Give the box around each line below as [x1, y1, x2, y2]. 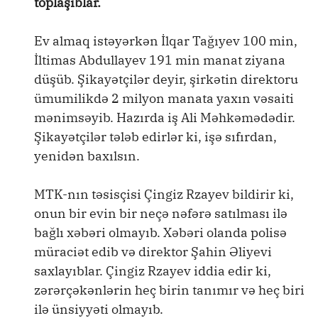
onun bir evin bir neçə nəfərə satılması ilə [34, 205, 287, 221]
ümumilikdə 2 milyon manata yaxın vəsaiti [34, 90, 294, 106]
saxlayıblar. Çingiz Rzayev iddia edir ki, [34, 263, 271, 279]
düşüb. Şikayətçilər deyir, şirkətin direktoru [34, 71, 298, 87]
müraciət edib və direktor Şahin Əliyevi [34, 243, 272, 260]
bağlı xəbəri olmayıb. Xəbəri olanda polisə [34, 224, 287, 241]
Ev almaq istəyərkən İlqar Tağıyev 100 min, [34, 33, 297, 49]
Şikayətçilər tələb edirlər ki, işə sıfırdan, [34, 128, 277, 145]
